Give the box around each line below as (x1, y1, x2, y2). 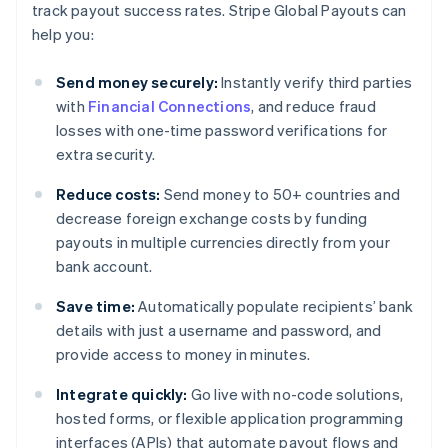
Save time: (56, 296, 135, 317)
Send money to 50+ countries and (160, 184, 401, 205)
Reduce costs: (56, 184, 161, 205)
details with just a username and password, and (56, 320, 382, 341)
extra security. (56, 144, 155, 165)
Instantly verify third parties (218, 72, 413, 93)
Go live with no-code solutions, (187, 384, 404, 405)
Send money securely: (56, 72, 218, 93)
